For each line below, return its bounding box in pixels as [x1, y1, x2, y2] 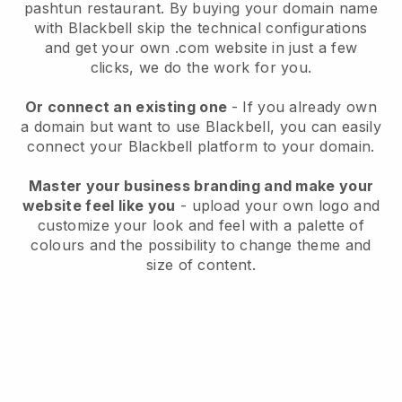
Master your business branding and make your [28, 177, 374, 196]
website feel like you [22, 197, 176, 215]
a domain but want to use [20, 118, 205, 136]
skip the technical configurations [132, 19, 368, 38]
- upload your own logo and [175, 197, 380, 215]
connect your [27, 137, 128, 156]
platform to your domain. [192, 137, 375, 156]
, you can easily [269, 118, 382, 136]
